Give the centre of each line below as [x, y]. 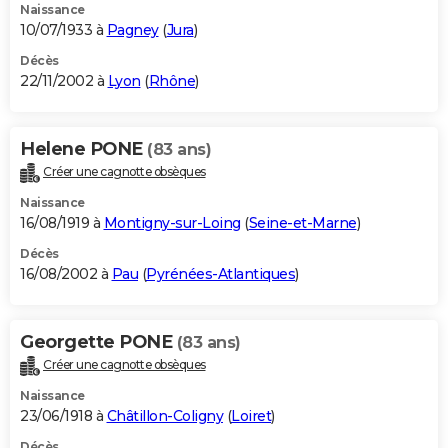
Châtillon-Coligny [164, 415]
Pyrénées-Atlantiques [220, 273]
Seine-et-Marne [302, 222]
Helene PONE [83, 149]
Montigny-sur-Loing [172, 222]
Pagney [132, 30]
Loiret [251, 415]
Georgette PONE [98, 341]
